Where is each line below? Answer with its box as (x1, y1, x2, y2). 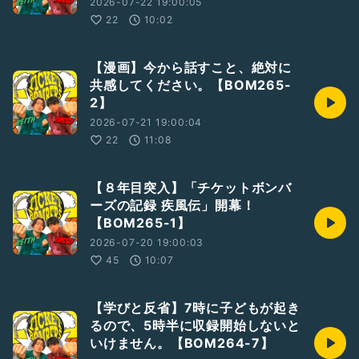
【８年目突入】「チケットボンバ (90, 179, 292, 196)
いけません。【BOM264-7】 (90, 335, 274, 351)
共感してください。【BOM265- (90, 77, 292, 93)
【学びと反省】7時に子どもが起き (90, 300, 301, 316)
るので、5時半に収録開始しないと (90, 317, 301, 333)
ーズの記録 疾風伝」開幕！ (90, 197, 256, 213)
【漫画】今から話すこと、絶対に (90, 59, 292, 75)
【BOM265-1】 (90, 215, 191, 231)
